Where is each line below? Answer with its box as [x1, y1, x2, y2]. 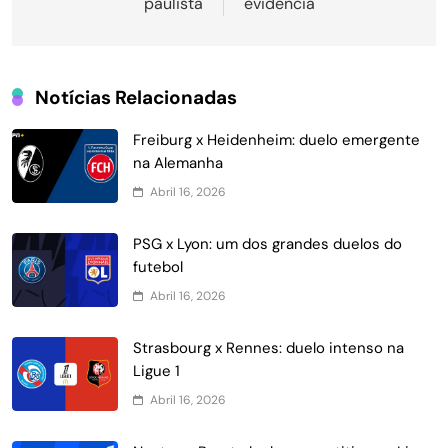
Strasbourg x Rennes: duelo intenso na [133, 338, 404, 359]
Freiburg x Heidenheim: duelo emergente [133, 130, 420, 151]
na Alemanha [133, 153, 223, 174]
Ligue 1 [133, 361, 180, 382]
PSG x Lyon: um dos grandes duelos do [133, 234, 402, 255]
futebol [133, 257, 183, 278]
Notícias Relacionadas [35, 85, 237, 111]
